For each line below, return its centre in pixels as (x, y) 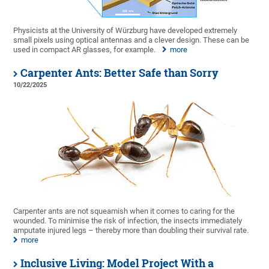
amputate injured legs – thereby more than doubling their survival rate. (131, 230)
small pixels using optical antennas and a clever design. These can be (131, 40)
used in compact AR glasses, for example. (85, 49)
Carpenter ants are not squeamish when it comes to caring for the (124, 211)
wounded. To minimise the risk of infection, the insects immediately (128, 220)
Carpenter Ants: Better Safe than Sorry (120, 73)
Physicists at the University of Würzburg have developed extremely (125, 30)
